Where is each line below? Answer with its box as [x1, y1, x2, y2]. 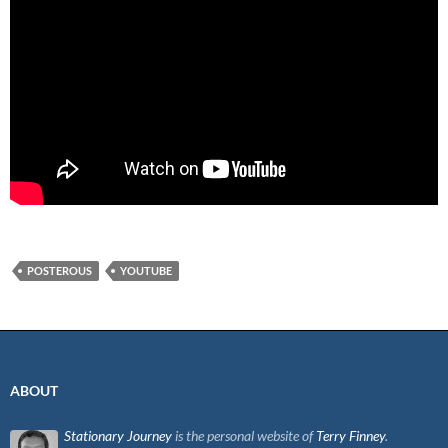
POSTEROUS [27, 264, 92, 278]
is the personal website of [172, 427, 316, 445]
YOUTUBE [120, 264, 172, 278]
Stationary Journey [64, 427, 172, 445]
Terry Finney [316, 427, 385, 445]
